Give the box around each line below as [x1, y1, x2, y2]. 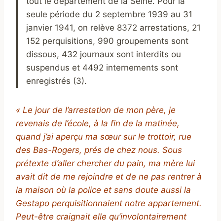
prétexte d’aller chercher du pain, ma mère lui [16, 158, 195, 169]
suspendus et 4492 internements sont [26, 63, 178, 73]
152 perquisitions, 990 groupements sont [26, 36, 188, 46]
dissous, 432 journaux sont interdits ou [26, 49, 181, 60]
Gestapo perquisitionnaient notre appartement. [16, 198, 202, 209]
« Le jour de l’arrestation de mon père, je [16, 105, 176, 115]
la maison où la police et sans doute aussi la [16, 185, 191, 195]
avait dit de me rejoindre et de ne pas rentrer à [16, 172, 202, 182]
